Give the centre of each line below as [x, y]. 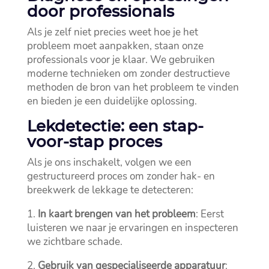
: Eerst [210, 214]
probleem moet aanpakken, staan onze [115, 46]
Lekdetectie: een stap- [115, 126]
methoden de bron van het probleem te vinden [133, 88]
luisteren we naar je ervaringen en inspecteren [132, 228]
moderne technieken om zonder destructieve [128, 74]
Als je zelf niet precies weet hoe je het [112, 32]
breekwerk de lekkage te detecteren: [110, 190]
